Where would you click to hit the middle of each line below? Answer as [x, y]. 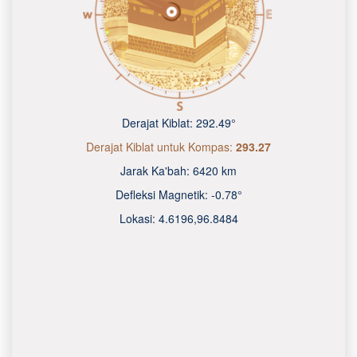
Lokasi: [139, 218]
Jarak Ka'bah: [157, 171]
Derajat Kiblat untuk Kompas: [161, 147]
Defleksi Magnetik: [163, 194]
